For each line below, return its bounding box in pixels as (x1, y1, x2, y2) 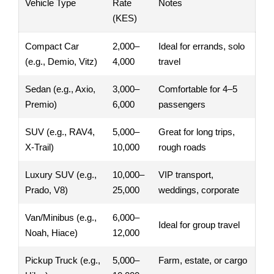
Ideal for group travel (158, 219, 240, 230)
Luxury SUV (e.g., (25, 169, 97, 180)
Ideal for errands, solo (158, 40, 245, 51)
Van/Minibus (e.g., (25, 212, 97, 223)
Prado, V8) (25, 184, 68, 195)
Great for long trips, (158, 126, 235, 137)
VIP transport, (158, 169, 213, 180)
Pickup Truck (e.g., (25, 254, 100, 265)
